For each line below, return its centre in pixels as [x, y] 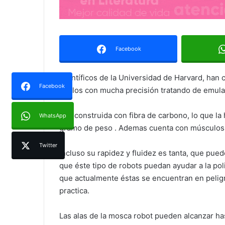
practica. [74, 191]
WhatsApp [53, 116]
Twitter [48, 145]
